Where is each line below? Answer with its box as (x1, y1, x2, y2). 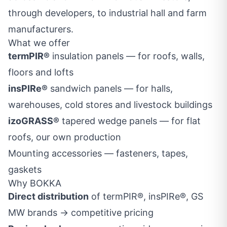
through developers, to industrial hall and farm (8, 8, 207, 18)
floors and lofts (8, 67, 73, 78)
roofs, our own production (8, 132, 121, 142)
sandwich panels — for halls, (48, 83, 173, 94)
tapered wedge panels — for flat (59, 116, 201, 126)
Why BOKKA (8, 178, 61, 188)
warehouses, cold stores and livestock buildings (8, 99, 212, 110)
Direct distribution (8, 191, 89, 202)
